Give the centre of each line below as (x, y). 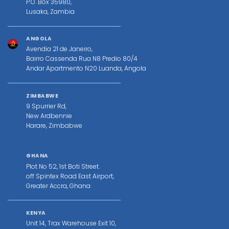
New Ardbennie (49, 116)
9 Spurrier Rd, (46, 106)
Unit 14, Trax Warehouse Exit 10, (71, 223)
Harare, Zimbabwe (54, 125)
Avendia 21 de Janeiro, (59, 49)
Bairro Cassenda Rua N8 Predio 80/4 (82, 58)
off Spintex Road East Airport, (70, 176)
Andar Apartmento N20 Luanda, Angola (86, 68)
